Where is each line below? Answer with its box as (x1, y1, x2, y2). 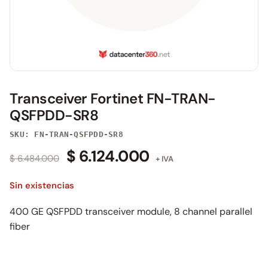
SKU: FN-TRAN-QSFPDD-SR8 (10, 130, 123, 139)
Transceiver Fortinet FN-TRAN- (10, 89, 216, 108)
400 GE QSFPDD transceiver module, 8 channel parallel (10, 205, 252, 218)
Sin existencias (10, 179, 74, 191)
